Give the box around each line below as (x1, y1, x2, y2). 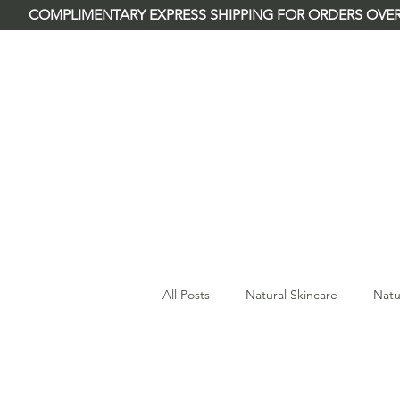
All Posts (162, 287, 210, 304)
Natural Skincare (246, 287, 337, 304)
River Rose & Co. (188, 25, 295, 45)
